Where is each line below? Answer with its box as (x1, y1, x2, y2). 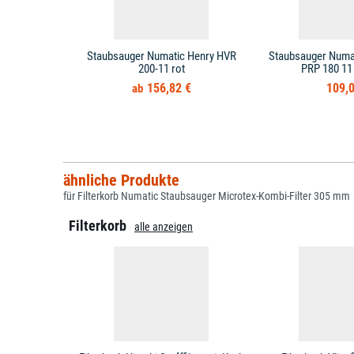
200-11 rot (137, 62, 185, 76)
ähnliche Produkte (62, 171, 179, 190)
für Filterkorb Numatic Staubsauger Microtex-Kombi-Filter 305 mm (62, 190, 350, 202)
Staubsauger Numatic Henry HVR (86, 49, 236, 63)
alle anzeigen (134, 220, 193, 233)
